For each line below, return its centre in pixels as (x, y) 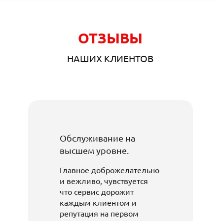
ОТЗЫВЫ (110, 38)
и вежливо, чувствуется (104, 181)
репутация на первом (99, 213)
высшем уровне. (94, 150)
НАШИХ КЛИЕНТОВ (110, 58)
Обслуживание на (97, 138)
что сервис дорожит (97, 192)
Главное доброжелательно (110, 170)
